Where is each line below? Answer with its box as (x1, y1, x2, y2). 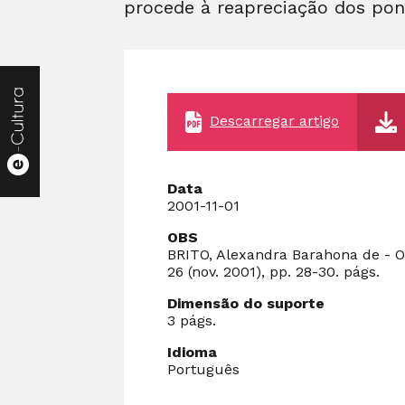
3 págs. (167, 311, 216, 329)
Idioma (167, 343, 217, 361)
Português (167, 360, 240, 378)
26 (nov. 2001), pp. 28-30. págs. (167, 262, 380, 280)
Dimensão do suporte (167, 294, 325, 312)
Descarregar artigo (210, 111, 339, 129)
